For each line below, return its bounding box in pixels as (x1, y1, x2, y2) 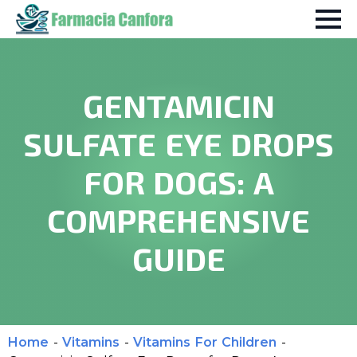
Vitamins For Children (133, 335, 277, 350)
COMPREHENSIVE (47, 201, 310, 239)
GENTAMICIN (82, 86, 275, 124)
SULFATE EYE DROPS (23, 124, 334, 163)
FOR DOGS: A (83, 163, 274, 201)
